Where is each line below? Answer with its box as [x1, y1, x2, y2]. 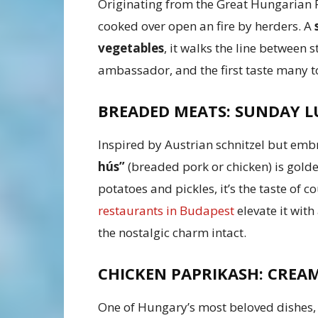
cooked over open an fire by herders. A [98, 18, 314, 35]
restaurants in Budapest [98, 202, 234, 219]
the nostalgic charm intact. [98, 224, 246, 241]
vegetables [98, 40, 164, 57]
